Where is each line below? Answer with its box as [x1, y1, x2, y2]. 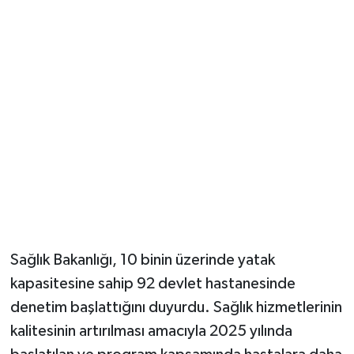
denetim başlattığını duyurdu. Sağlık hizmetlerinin [9, 299, 342, 316]
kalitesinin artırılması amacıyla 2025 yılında [9, 323, 292, 340]
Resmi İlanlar [42, 70, 126, 84]
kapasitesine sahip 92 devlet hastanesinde [9, 276, 296, 292]
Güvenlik [42, 30, 100, 43]
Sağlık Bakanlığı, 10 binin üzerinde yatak [9, 252, 275, 269]
